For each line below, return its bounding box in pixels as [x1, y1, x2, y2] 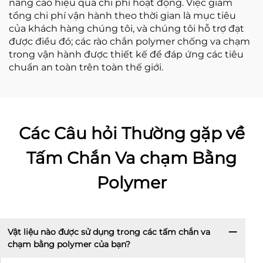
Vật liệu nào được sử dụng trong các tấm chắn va [7, 226, 210, 237]
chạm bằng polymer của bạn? [7, 238, 130, 249]
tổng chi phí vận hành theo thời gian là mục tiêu [9, 10, 236, 21]
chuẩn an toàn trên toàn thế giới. [9, 62, 163, 73]
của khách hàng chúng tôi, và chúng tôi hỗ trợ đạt [9, 23, 244, 34]
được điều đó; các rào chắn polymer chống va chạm [9, 36, 250, 47]
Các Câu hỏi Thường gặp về [18, 123, 245, 143]
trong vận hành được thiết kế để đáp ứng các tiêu [9, 49, 244, 60]
